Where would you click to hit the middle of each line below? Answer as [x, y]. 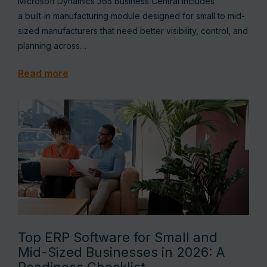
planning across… [52, 46]
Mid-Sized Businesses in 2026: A [121, 252]
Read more [43, 73]
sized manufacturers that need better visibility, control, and [133, 31]
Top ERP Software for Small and [118, 237]
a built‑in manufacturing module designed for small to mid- [131, 16]
